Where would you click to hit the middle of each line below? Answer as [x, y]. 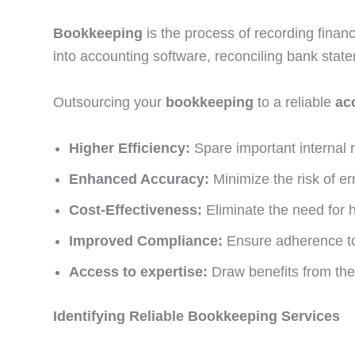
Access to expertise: [138, 271]
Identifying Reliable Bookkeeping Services [197, 316]
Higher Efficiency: [132, 148]
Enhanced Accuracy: [139, 179]
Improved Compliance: [146, 240]
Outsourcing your [109, 102]
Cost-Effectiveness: [136, 210]
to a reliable [294, 102]
